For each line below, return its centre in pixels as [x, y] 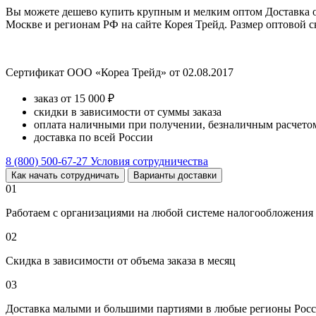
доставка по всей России [93, 137]
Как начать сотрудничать [65, 175]
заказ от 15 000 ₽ [74, 98]
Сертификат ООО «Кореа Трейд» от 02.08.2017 [120, 72]
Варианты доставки [175, 175]
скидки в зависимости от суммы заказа [128, 111]
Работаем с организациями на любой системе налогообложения [159, 212]
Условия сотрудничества [149, 161]
